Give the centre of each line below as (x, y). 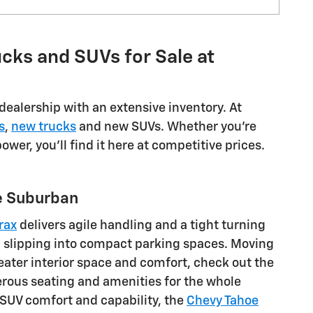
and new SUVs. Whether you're (166, 128)
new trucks (44, 128)
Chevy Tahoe (223, 301)
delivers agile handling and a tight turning (141, 225)
